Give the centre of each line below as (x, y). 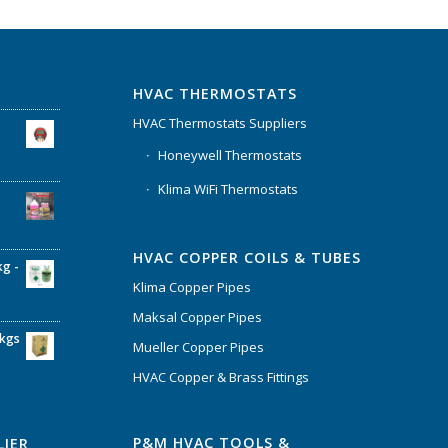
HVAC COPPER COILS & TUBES (246, 257)
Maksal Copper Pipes (197, 316)
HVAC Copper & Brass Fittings (220, 376)
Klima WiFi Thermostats (227, 189)
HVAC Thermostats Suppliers (219, 123)
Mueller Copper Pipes (198, 346)
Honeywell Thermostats (229, 155)
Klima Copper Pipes (191, 286)
